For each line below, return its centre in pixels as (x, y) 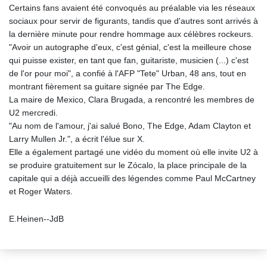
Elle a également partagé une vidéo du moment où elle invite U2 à (133, 152)
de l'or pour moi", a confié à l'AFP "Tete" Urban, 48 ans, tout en (128, 74)
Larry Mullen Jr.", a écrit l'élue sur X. (77, 139)
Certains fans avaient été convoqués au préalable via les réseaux (132, 8)
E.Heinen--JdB (36, 219)
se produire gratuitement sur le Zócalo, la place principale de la (128, 165)
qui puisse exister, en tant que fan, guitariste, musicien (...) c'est (129, 60)
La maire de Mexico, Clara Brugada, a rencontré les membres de (132, 100)
